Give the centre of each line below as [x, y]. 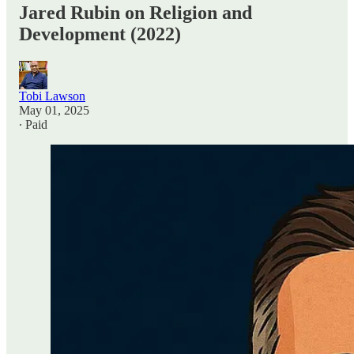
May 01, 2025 [54, 110]
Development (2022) [100, 34]
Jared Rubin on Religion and [136, 12]
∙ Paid [33, 124]
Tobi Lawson [52, 96]
